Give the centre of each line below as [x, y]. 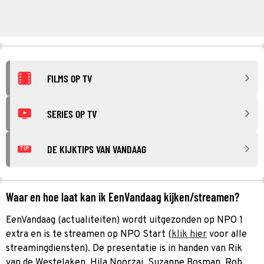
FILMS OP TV [70, 78]
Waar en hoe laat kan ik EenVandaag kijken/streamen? [123, 197]
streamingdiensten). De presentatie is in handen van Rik [124, 248]
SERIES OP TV [72, 113]
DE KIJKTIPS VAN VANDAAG [97, 149]
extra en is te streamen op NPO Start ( [89, 234]
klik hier [189, 234]
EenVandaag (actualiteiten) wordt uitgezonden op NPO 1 [124, 220]
